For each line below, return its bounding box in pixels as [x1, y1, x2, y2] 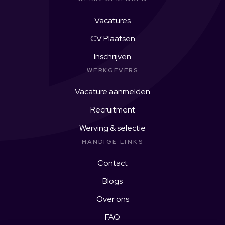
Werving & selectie [79, 123, 146, 133]
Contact [97, 158, 128, 168]
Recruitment [90, 104, 135, 115]
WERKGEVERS [87, 66, 138, 74]
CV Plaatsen [90, 33, 135, 44]
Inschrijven [94, 51, 131, 62]
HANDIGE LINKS [81, 138, 144, 146]
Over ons [96, 194, 129, 204]
